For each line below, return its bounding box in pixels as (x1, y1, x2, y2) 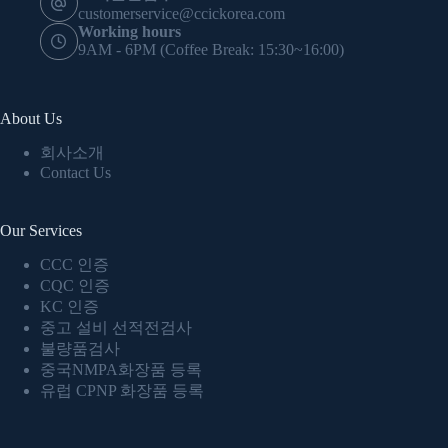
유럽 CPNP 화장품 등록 (40, 381, 204, 399)
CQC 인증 (40, 276, 110, 294)
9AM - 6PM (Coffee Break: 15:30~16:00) (77, 41, 344, 59)
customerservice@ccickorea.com (77, 4, 285, 22)
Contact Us (40, 163, 111, 181)
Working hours (77, 23, 181, 41)
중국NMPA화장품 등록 (40, 360, 202, 378)
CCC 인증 (40, 255, 109, 273)
